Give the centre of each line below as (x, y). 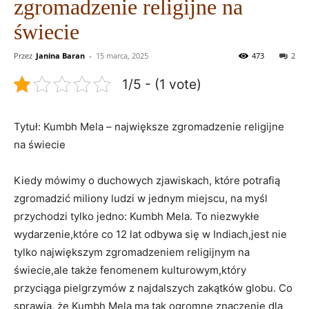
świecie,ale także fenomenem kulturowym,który (130, 270)
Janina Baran (60, 55)
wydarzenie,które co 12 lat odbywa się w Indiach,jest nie (150, 234)
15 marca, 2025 (122, 55)
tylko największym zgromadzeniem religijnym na (132, 252)
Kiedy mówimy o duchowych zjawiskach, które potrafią (147, 180)
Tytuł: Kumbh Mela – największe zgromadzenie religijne (149, 126)
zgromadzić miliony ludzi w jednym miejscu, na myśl (141, 198)
